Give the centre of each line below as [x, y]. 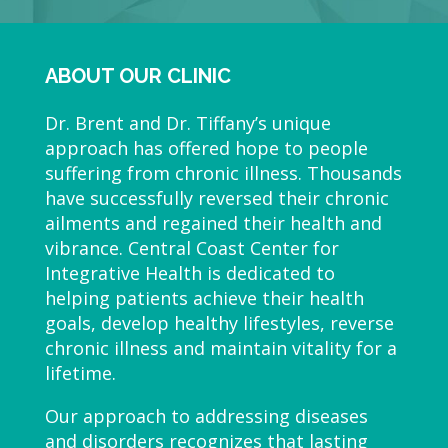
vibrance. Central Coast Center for [191, 248]
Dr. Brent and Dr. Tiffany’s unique [187, 123]
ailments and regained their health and [213, 223]
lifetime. [80, 373]
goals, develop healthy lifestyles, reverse [219, 323]
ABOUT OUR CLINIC [137, 76]
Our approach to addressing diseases [206, 416]
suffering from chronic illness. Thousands [223, 173]
